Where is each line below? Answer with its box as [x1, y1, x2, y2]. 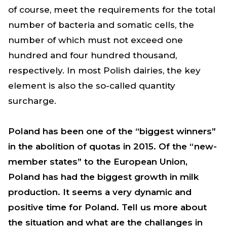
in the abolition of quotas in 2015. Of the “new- [8, 141, 217, 152]
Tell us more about [122, 202, 207, 212]
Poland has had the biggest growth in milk [8, 171, 199, 182]
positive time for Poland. [8, 202, 119, 212]
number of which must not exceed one [8, 34, 183, 45]
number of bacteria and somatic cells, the [8, 19, 194, 30]
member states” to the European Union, [8, 156, 187, 167]
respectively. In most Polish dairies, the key [8, 65, 201, 75]
